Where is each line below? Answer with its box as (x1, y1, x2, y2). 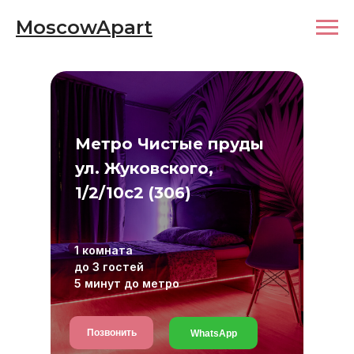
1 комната (74, 243, 133, 257)
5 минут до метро (74, 277, 179, 290)
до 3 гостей (74, 260, 144, 273)
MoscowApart (16, 16, 153, 39)
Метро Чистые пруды (75, 134, 264, 153)
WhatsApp (190, 327, 237, 339)
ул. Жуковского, (75, 159, 213, 178)
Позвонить (86, 327, 137, 338)
